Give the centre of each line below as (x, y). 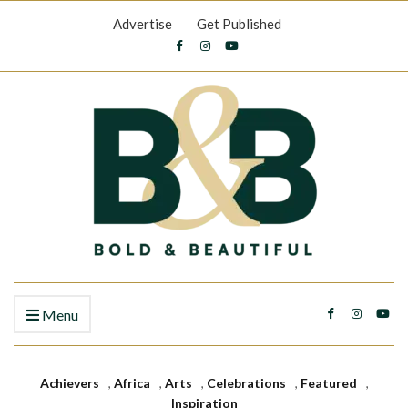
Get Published (239, 24)
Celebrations (246, 383)
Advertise (143, 24)
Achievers (69, 383)
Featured (328, 383)
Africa (132, 383)
